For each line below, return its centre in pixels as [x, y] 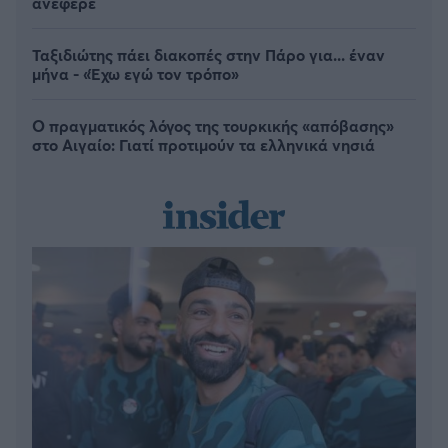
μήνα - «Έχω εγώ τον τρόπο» [135, 74]
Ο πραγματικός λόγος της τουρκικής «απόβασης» [213, 126]
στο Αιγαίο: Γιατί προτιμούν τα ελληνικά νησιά [203, 145]
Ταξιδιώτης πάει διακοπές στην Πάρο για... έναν [208, 55]
